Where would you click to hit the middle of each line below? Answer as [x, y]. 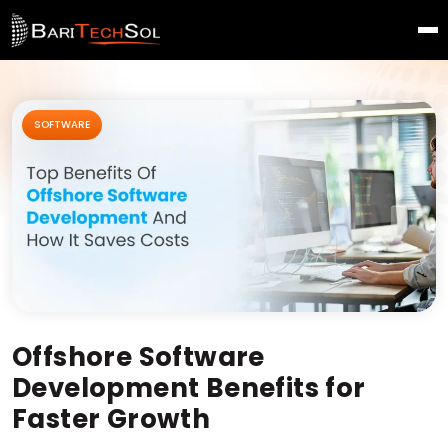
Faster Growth [111, 419]
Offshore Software [138, 357]
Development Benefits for [189, 388]
